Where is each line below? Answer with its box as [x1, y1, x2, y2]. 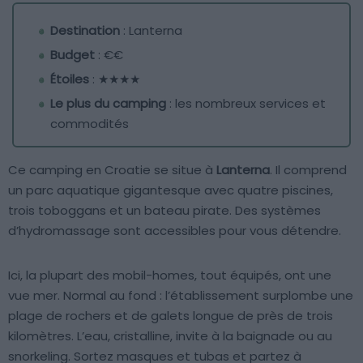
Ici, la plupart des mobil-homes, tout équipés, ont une [8, 267, 331, 284]
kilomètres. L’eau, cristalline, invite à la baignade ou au [8, 327, 332, 345]
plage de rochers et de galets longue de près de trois [8, 307, 333, 325]
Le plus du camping [50, 95, 166, 113]
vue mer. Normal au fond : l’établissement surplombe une [8, 287, 353, 305]
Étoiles [50, 70, 89, 88]
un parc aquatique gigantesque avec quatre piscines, [8, 181, 333, 199]
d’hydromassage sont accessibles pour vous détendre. [8, 222, 341, 240]
